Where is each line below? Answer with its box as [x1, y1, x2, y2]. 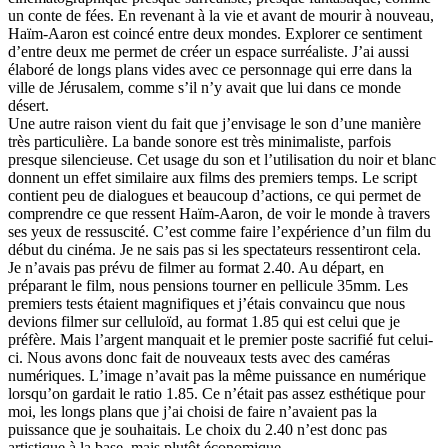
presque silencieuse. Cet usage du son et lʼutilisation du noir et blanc [8, 151, 436, 169]
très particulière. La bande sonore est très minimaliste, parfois [8, 133, 391, 151]
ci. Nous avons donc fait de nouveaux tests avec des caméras [8, 349, 390, 367]
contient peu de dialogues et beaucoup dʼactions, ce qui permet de [8, 187, 421, 205]
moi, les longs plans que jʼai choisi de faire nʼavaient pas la [8, 403, 377, 421]
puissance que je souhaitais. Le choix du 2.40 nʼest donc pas [8, 421, 387, 439]
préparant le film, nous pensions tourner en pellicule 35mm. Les [8, 277, 408, 295]
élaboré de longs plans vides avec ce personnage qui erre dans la [8, 61, 412, 79]
